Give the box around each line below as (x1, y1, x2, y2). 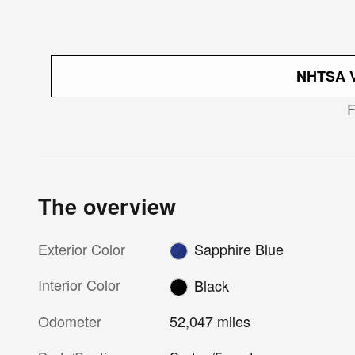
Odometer (38, 310, 101, 331)
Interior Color (38, 274, 120, 296)
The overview (38, 190, 176, 221)
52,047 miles (170, 310, 251, 331)
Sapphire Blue (193, 238, 284, 259)
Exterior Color (38, 238, 125, 259)
